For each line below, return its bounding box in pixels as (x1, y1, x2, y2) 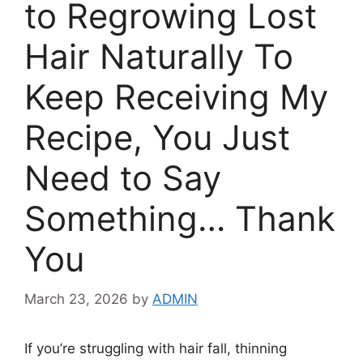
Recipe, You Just (24, 117, 290, 159)
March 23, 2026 (24, 290, 128, 307)
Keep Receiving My (24, 76, 328, 118)
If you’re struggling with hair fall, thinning (24, 340, 287, 357)
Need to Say (24, 157, 221, 199)
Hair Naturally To (24, 36, 293, 78)
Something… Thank (24, 198, 335, 240)
